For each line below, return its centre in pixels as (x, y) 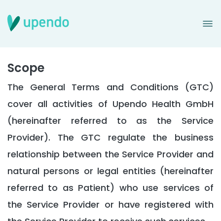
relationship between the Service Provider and (110, 154)
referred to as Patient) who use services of (110, 188)
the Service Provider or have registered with (110, 204)
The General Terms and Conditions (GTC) (110, 87)
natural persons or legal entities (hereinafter (110, 171)
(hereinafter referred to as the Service (110, 121)
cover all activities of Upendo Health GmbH (110, 104)
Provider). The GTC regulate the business (110, 137)
